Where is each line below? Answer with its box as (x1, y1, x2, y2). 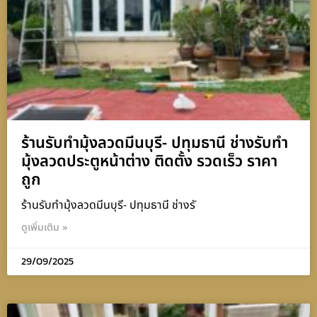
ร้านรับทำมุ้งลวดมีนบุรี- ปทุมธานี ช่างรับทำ (21, 132, 288, 156)
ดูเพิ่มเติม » (21, 220, 68, 236)
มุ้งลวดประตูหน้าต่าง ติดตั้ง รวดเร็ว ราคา (21, 150, 277, 174)
